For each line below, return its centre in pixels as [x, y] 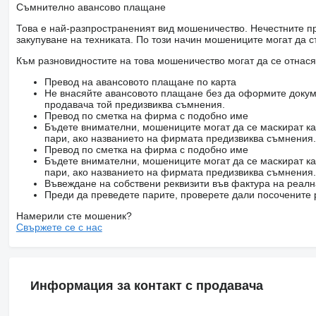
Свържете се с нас [59, 227]
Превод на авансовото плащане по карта [140, 81]
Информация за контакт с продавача [146, 285]
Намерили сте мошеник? [74, 215]
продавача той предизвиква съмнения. [134, 104]
